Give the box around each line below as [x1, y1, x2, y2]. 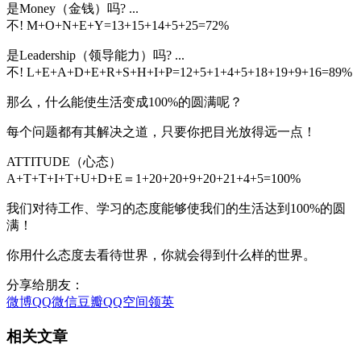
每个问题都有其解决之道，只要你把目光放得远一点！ [6, 124, 316, 139]
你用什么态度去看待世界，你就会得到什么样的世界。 [6, 247, 316, 262]
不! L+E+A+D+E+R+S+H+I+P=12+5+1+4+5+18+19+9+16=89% [6, 64, 352, 79]
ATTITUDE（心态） [6, 154, 122, 168]
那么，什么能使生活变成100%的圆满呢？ [6, 94, 243, 109]
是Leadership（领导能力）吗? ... [6, 48, 185, 62]
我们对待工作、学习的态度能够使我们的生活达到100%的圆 [6, 201, 346, 215]
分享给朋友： [6, 277, 84, 292]
